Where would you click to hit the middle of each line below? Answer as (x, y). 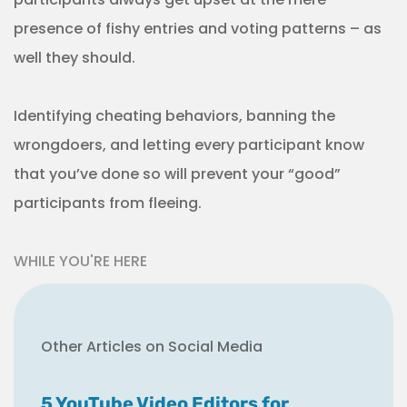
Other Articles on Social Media (152, 347)
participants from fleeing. (108, 203)
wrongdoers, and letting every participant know (189, 145)
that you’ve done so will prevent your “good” (177, 174)
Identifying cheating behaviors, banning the (174, 116)
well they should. (74, 58)
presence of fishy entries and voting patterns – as (198, 29)
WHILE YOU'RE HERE (80, 262)
